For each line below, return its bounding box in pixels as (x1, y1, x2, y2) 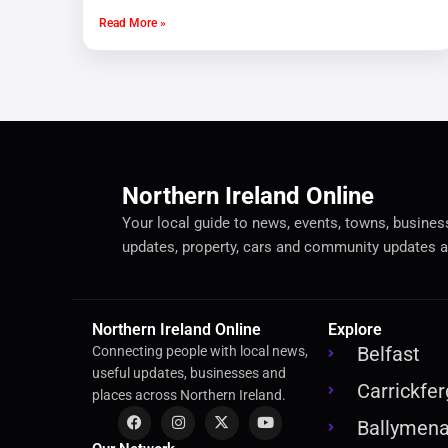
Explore (328, 320, 382, 340)
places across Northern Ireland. (92, 387, 286, 404)
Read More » (99, 16, 166, 31)
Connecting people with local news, (92, 343, 308, 360)
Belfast (357, 342, 420, 367)
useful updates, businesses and (92, 365, 286, 382)
